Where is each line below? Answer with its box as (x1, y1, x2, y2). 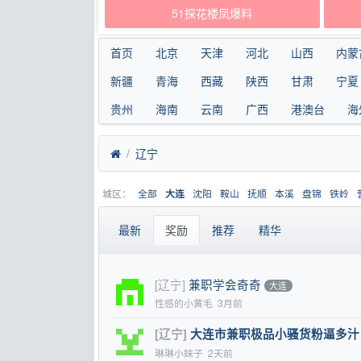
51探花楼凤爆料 (172, 5, 253, 22)
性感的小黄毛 (154, 295, 213, 309)
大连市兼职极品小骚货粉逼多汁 (189, 326, 359, 342)
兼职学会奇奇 (188, 276, 261, 293)
